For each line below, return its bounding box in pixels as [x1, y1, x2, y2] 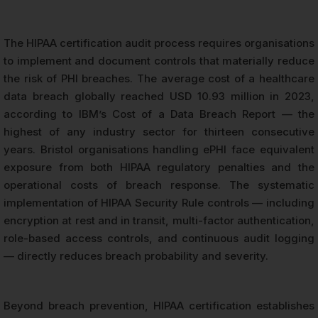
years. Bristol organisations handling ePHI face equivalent [4, 143, 314, 157]
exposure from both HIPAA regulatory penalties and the [4, 160, 314, 175]
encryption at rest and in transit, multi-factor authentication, [4, 214, 314, 228]
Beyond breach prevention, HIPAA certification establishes [4, 299, 314, 313]
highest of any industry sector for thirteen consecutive [4, 125, 314, 139]
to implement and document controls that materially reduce [4, 54, 314, 68]
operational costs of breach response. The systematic [4, 178, 314, 192]
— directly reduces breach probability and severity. [4, 249, 268, 263]
